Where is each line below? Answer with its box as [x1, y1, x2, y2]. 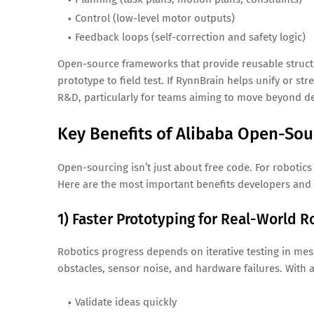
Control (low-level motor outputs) [75, 12, 235, 25]
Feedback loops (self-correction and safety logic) [75, 31, 306, 44]
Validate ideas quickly [75, 296, 177, 309]
